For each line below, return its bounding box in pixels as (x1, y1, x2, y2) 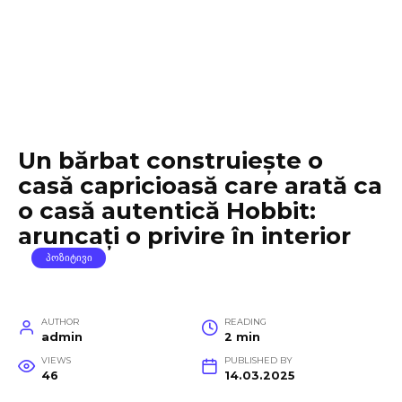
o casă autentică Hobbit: (18, 197, 316, 225)
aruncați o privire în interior (18, 222, 351, 250)
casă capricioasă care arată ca (18, 171, 382, 200)
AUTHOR (40, 317, 79, 327)
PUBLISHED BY (223, 355, 293, 365)
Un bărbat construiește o (18, 146, 323, 175)
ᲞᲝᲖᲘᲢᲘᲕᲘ (45, 251, 92, 265)
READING (223, 317, 267, 327)
